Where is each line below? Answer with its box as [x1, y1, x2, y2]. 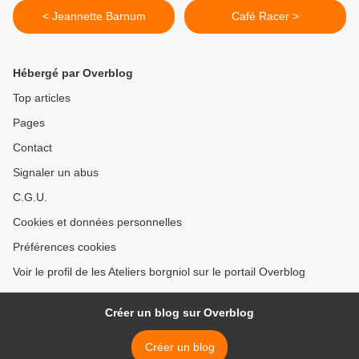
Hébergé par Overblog [13, 67, 133, 80]
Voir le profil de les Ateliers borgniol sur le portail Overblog [13, 265, 305, 279]
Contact [13, 141, 52, 155]
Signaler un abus [13, 166, 99, 179]
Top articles [13, 91, 71, 105]
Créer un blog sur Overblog [105, 306, 254, 320]
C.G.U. [13, 191, 47, 204]
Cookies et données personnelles [13, 216, 182, 229]
